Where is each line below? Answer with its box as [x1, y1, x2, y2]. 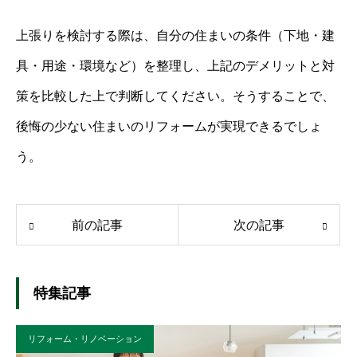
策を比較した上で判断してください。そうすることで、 [16, 89, 335, 104]
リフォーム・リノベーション [28, 334, 142, 344]
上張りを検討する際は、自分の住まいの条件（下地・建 [16, 29, 335, 43]
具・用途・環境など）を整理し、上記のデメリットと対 [16, 59, 335, 73]
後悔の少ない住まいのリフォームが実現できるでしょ [16, 120, 322, 134]
